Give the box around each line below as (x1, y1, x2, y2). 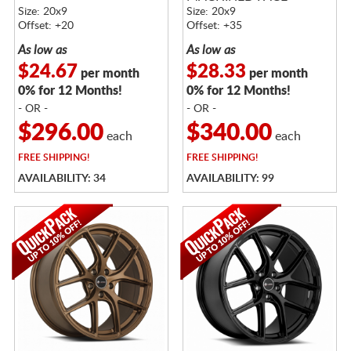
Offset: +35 (186, 20, 242, 31)
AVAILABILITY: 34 (17, 172, 106, 184)
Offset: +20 (17, 20, 74, 31)
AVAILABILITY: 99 (186, 172, 274, 184)
